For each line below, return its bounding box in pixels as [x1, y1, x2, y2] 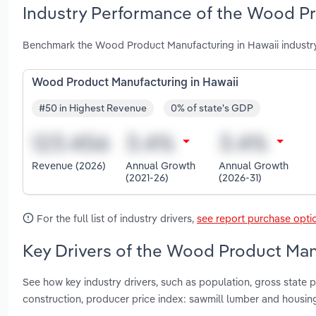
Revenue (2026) [32, 159, 106, 173]
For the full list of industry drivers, [34, 211, 197, 225]
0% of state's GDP [171, 102, 253, 115]
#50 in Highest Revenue [39, 102, 147, 115]
